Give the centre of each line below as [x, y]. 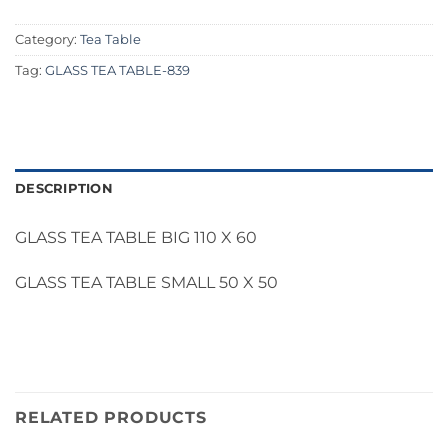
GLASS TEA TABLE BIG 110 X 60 [136, 237]
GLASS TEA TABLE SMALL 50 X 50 [146, 283]
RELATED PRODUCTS [111, 417]
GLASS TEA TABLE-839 [117, 70]
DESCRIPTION [64, 188]
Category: [47, 39]
